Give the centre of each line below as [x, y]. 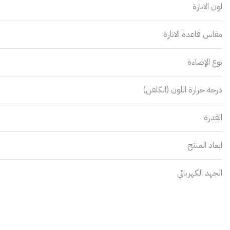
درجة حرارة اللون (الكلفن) [183, 90]
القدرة [213, 117]
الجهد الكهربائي [200, 173]
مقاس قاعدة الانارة [193, 34]
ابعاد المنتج [205, 145]
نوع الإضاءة [205, 62]
